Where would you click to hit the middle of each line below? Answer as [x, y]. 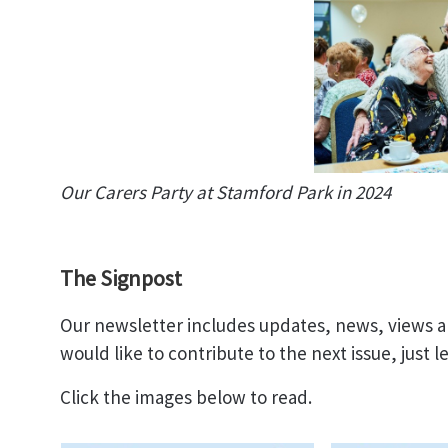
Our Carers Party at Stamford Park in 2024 [225, 191]
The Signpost [121, 277]
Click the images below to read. [188, 396]
